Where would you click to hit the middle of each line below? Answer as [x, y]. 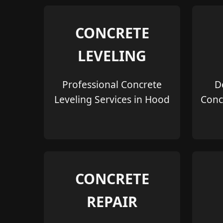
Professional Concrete [112, 84]
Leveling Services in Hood [112, 99]
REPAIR [112, 201]
